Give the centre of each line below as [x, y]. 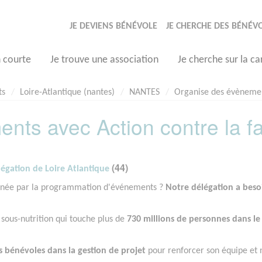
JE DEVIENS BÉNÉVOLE [113, 26]
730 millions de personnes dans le [192, 220]
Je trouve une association [104, 60]
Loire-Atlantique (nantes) [67, 92]
